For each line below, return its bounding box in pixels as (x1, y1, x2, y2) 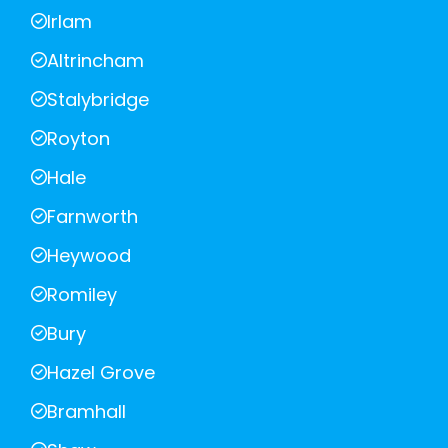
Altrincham (47, 47, 144, 73)
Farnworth (47, 203, 138, 229)
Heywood (47, 242, 131, 268)
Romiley (47, 281, 117, 307)
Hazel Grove (47, 359, 155, 385)
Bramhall (47, 398, 126, 424)
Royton (47, 125, 110, 151)
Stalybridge (47, 86, 149, 112)
